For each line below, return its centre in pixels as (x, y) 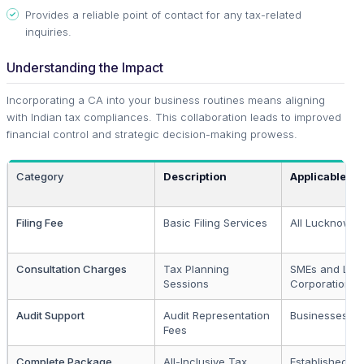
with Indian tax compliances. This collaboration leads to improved (174, 117)
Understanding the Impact (85, 67)
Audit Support (50, 315)
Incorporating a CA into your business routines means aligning (166, 100)
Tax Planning (196, 269)
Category (40, 176)
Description (195, 176)
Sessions (186, 283)
